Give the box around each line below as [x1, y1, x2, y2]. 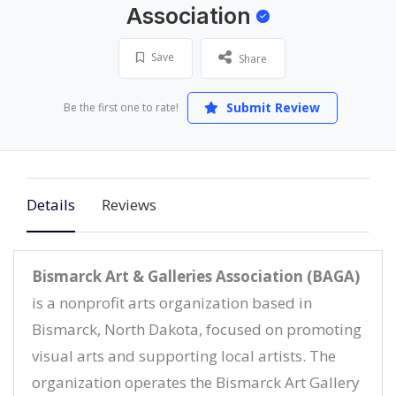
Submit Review [223, 99, 320, 116]
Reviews [102, 194, 156, 215]
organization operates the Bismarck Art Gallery [32, 372, 360, 392]
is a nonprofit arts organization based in [32, 293, 312, 313]
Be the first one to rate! [63, 100, 179, 115]
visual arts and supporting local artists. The [32, 346, 336, 366]
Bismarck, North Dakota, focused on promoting [32, 319, 362, 339]
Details [27, 194, 75, 215]
